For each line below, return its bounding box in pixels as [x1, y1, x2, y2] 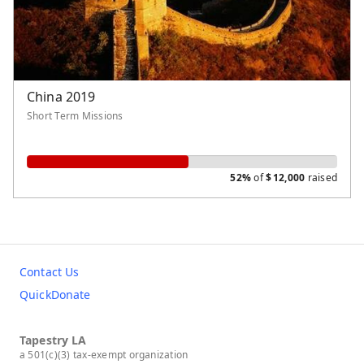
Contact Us [19, 263, 80, 279]
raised [305, 170, 337, 184]
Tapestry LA [19, 331, 87, 348]
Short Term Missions [27, 108, 123, 123]
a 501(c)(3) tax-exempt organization [19, 347, 188, 362]
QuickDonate [19, 286, 91, 302]
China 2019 [27, 87, 96, 106]
